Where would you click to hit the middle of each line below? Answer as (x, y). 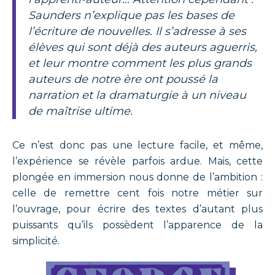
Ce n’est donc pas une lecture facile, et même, (137, 145)
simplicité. (36, 241)
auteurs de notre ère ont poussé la (123, 79)
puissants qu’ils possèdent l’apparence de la (137, 225)
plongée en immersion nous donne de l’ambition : (137, 177)
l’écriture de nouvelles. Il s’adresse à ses (137, 31)
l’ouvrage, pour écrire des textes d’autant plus (137, 209)
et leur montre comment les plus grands (140, 63)
